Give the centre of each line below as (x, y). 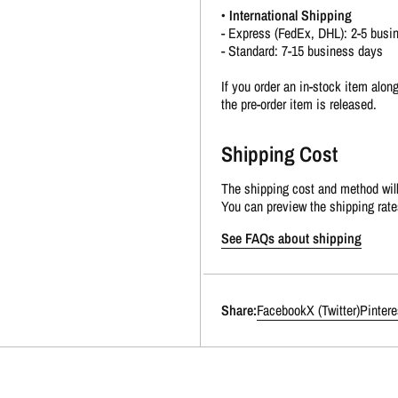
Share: (239, 310)
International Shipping (290, 15)
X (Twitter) (333, 310)
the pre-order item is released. (298, 103)
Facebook (281, 310)
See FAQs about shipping (291, 239)
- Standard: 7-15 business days (302, 50)
